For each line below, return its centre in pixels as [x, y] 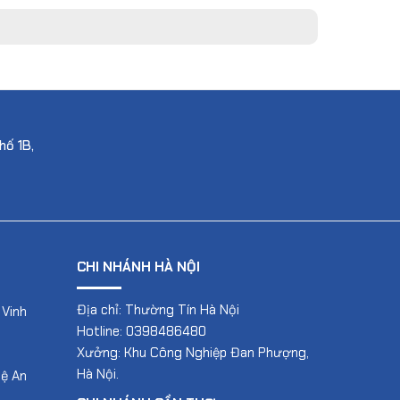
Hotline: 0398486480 [141, 332]
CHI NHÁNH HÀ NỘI [138, 267]
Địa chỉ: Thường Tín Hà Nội [158, 310]
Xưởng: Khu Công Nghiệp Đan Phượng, [192, 353]
